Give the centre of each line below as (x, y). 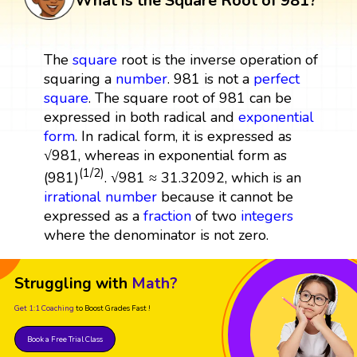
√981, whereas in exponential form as (165, 155)
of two (216, 216)
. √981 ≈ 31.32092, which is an (202, 177)
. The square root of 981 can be (190, 98)
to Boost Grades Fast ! (113, 308)
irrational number (100, 196)
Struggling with (71, 283)
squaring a (79, 78)
